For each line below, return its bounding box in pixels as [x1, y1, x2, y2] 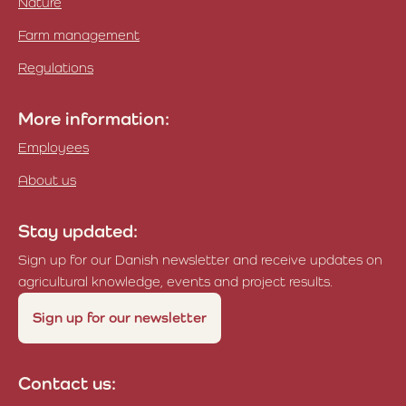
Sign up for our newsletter [33, 309, 207, 326]
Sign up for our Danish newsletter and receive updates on [18, 252, 382, 267]
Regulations [18, 60, 93, 75]
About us [18, 172, 76, 188]
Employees [18, 140, 89, 155]
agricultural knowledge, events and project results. [18, 274, 333, 289]
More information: [18, 108, 169, 130]
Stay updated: [18, 220, 138, 242]
